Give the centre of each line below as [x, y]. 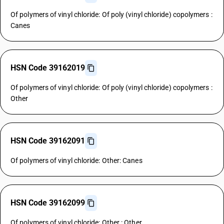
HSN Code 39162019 [48, 68]
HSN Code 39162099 [48, 203]
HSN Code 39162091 [48, 141]
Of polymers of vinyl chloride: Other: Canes [76, 160]
